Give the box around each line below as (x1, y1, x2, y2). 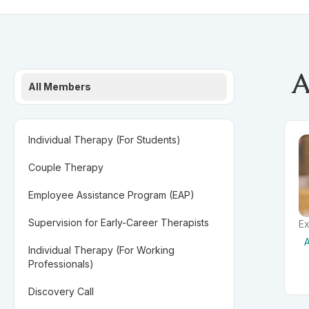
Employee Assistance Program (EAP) (28, 189, 195, 201)
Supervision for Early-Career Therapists (28, 217, 209, 228)
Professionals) (28, 258, 94, 270)
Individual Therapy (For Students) (28, 134, 181, 146)
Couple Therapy (28, 161, 103, 173)
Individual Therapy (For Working (28, 244, 175, 256)
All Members (28, 81, 91, 92)
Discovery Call (28, 286, 94, 297)
